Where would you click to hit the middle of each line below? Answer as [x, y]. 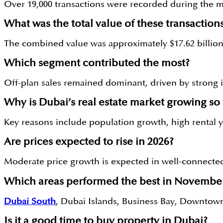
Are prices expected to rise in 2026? [89, 142]
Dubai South [30, 201]
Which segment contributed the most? [97, 63]
